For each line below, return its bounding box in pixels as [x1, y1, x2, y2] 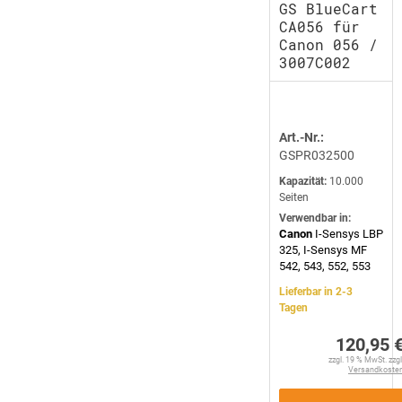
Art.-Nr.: [279, 130, 324, 144]
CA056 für [279, 17, 360, 36]
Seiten [279, 191, 309, 204]
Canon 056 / [279, 35, 378, 54]
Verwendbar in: [279, 212, 351, 224]
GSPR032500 [279, 148, 354, 162]
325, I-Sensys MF [279, 243, 367, 257]
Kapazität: [279, 175, 327, 188]
